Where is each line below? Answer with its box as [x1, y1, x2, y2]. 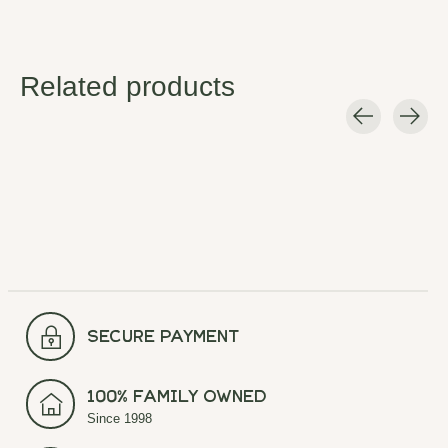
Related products [20, 71, 235, 103]
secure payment [87, 331, 240, 348]
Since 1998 [87, 411, 153, 427]
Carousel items [20, 134, 127, 152]
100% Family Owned [87, 391, 268, 408]
